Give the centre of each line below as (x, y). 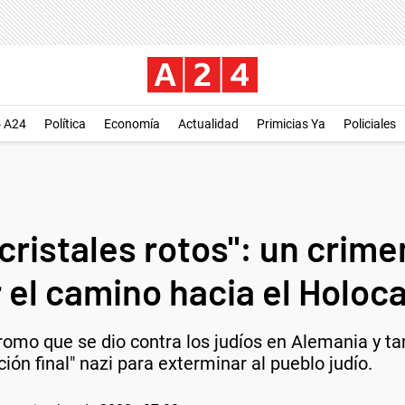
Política (65, 124)
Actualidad (208, 124)
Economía (132, 124)
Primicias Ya (291, 124)
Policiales (370, 124)
